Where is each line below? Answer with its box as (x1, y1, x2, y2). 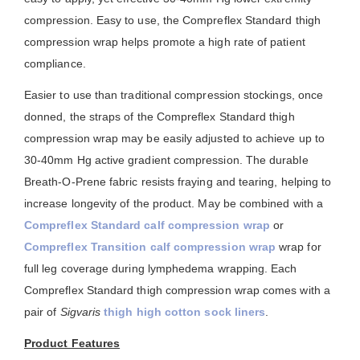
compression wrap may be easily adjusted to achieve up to (24, 131, 325, 145)
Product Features (24, 336, 121, 350)
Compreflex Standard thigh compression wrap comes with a (24, 283, 330, 297)
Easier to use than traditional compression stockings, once (24, 88, 324, 101)
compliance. (24, 56, 86, 70)
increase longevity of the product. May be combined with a (24, 196, 323, 210)
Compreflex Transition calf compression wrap (24, 239, 276, 253)
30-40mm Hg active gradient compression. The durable (24, 153, 309, 166)
